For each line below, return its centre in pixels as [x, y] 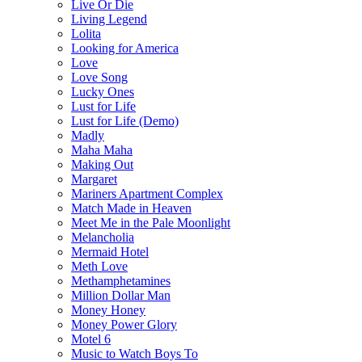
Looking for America [125, 48]
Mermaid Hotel [110, 251]
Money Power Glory [124, 324]
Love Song [99, 77]
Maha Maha [102, 149]
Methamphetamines [121, 280]
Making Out [102, 164]
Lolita [86, 33]
